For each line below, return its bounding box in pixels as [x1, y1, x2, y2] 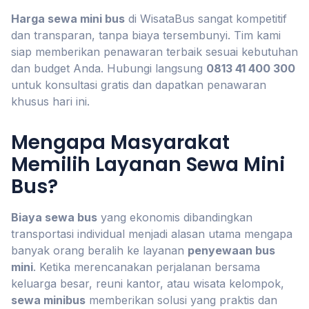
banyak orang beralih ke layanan [11, 243, 188, 257]
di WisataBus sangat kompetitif [125, 12, 287, 26]
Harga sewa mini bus [11, 12, 125, 26]
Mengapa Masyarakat [11, 129, 230, 156]
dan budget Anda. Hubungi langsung [11, 61, 206, 75]
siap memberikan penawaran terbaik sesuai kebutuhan [11, 45, 298, 59]
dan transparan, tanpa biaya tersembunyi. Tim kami [11, 28, 281, 42]
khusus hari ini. [11, 94, 90, 108]
